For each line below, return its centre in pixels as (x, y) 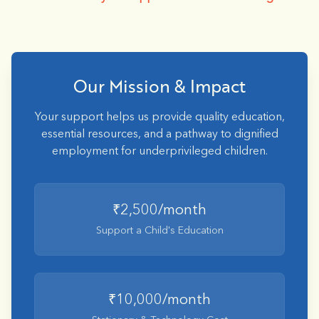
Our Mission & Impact (159, 86)
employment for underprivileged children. (159, 152)
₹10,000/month (159, 300)
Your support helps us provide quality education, (159, 117)
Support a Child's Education (159, 231)
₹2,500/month (159, 211)
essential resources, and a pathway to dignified (159, 135)
